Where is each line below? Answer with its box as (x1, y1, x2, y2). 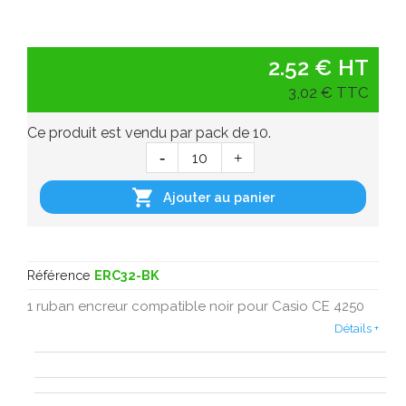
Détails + (334, 321, 379, 336)
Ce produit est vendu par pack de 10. (27, 124, 271, 142)
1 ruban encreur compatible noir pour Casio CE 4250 (27, 297, 364, 314)
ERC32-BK (94, 266, 159, 283)
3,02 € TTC (287, 83, 369, 102)
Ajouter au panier (163, 189, 275, 206)
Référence (27, 266, 91, 283)
